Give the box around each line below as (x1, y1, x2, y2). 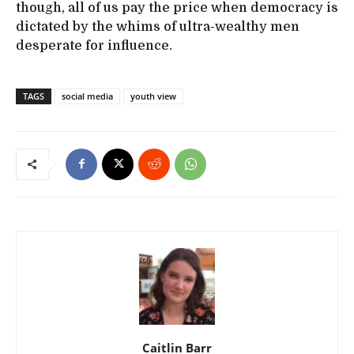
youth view (130, 89, 176, 102)
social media (62, 89, 113, 102)
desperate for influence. (16, 38, 172, 53)
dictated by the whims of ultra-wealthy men (16, 19, 299, 34)
